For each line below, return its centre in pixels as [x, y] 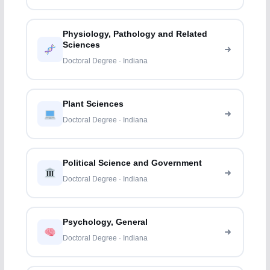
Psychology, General [105, 222]
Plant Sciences [93, 104]
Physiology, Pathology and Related [135, 34]
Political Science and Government [133, 163]
